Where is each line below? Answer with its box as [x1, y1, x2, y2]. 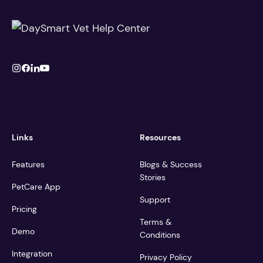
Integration [12, 248, 52, 259]
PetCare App [12, 181, 60, 192]
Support [140, 194, 170, 205]
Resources [140, 132, 181, 143]
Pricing [12, 204, 37, 214]
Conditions [140, 230, 180, 240]
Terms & [140, 217, 171, 227]
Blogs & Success [140, 159, 202, 170]
